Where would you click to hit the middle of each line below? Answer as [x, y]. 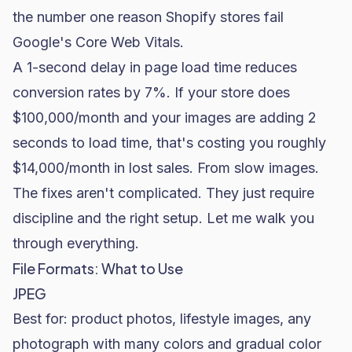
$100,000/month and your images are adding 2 [165, 117]
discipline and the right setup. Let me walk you [163, 218]
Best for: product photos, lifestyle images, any [162, 319]
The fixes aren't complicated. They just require [163, 193]
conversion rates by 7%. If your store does [151, 92]
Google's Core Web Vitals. [98, 42]
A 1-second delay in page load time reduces [155, 67]
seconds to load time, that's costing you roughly [169, 143]
